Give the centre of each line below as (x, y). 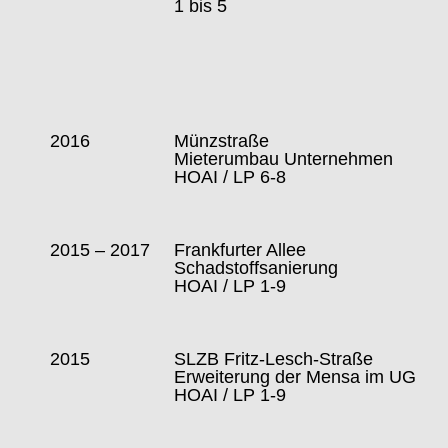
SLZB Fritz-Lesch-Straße (274, 359)
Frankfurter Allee (240, 250)
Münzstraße (222, 141)
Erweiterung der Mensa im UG (295, 377)
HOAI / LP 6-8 (230, 177)
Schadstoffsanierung (256, 268)
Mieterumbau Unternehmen (284, 159)
